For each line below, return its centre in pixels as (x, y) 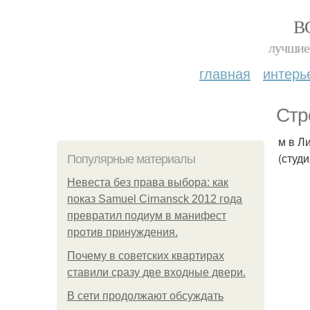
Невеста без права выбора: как (148, 182)
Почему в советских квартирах (146, 256)
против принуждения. (122, 232)
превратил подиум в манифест (147, 216)
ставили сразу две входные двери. (156, 272)
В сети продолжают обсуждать (145, 296)
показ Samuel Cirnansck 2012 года (155, 199)
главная (225, 73)
